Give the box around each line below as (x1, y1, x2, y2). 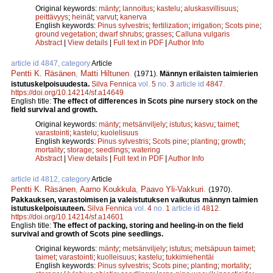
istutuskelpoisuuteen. (11, 204, 87, 213)
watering (132, 145, 160, 154)
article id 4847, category (11, 58, 91, 68)
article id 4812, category (11, 174, 91, 183)
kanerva (120, 12, 147, 21)
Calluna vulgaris (175, 29, 230, 38)
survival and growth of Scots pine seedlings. (11, 229, 163, 238)
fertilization (152, 21, 188, 30)
